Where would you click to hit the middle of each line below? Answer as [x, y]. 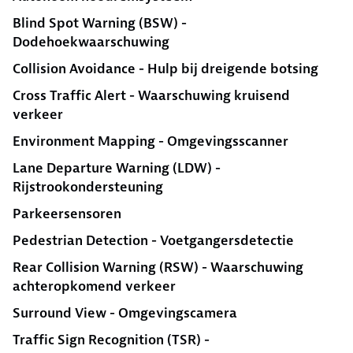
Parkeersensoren [67, 214]
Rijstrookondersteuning [88, 187]
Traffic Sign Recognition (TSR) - [111, 340]
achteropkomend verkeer [94, 286]
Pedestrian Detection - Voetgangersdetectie [153, 240]
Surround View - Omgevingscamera [125, 313]
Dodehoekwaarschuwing [91, 42]
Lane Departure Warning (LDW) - [117, 168]
